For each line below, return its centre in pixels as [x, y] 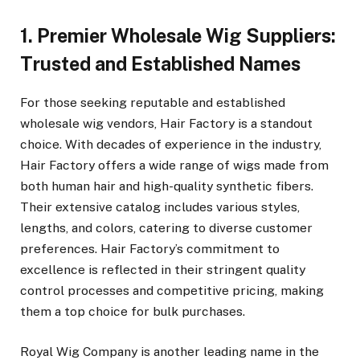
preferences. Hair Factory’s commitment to [150, 248]
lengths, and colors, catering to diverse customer [166, 227]
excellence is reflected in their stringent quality [163, 269]
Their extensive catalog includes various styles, [160, 207]
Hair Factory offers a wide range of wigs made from [174, 165]
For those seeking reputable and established [153, 102]
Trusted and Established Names [160, 64]
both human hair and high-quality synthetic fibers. [167, 186]
